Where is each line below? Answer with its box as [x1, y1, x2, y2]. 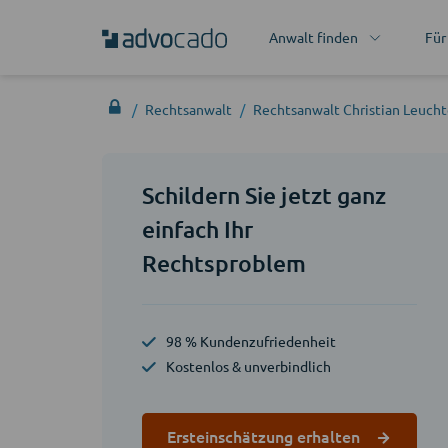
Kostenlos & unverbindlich [166, 357, 331, 375]
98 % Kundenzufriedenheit [166, 332, 336, 350]
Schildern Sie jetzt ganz [142, 181, 386, 209]
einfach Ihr [142, 215, 254, 243]
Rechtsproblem [142, 249, 307, 277]
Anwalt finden [268, 28, 358, 46]
